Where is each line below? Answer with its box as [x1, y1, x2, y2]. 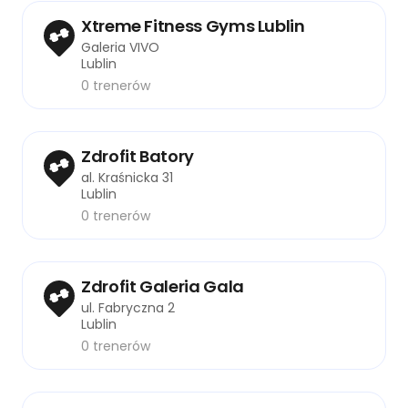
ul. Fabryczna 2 [81, 298, 175, 317]
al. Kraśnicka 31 [81, 168, 173, 187]
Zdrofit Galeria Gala [81, 274, 244, 298]
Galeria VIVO [81, 37, 159, 56]
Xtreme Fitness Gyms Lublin [81, 14, 305, 37]
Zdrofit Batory [81, 144, 194, 168]
